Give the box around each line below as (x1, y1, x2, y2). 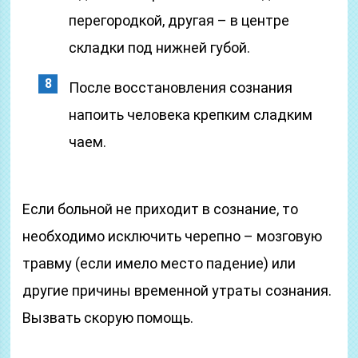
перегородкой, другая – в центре (69, 12, 290, 29)
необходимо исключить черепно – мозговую (22, 228, 323, 245)
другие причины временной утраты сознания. (22, 282, 332, 299)
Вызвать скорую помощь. (22, 309, 194, 326)
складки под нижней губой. (69, 39, 251, 56)
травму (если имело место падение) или (22, 255, 296, 272)
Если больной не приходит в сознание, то (22, 201, 299, 217)
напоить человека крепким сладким (69, 106, 313, 123)
